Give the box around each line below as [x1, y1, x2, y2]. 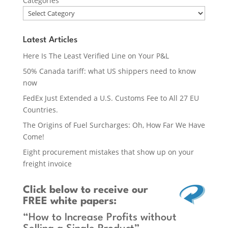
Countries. [22, 104, 58, 115]
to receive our [77, 185, 148, 195]
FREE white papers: [22, 196, 117, 207]
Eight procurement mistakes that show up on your [22, 147, 194, 157]
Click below [22, 185, 78, 195]
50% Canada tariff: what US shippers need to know [22, 66, 196, 76]
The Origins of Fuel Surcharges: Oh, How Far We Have [22, 120, 205, 130]
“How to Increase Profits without [22, 212, 177, 223]
